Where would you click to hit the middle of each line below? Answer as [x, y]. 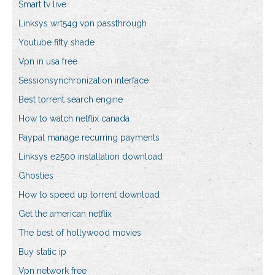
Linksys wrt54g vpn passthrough [83, 24]
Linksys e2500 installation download [91, 157]
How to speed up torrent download [89, 195]
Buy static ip [42, 252]
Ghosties [36, 176]
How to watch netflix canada [74, 119]
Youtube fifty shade [56, 43]
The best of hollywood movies [80, 233]
